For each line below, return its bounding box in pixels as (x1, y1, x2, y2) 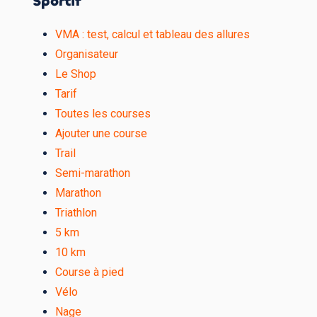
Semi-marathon (55, 166, 130, 180)
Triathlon (55, 205, 97, 219)
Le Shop (55, 67, 96, 81)
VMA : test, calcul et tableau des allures (55, 27, 250, 41)
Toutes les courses (55, 106, 151, 120)
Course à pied (55, 265, 124, 279)
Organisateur (55, 47, 118, 61)
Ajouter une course (55, 126, 147, 140)
